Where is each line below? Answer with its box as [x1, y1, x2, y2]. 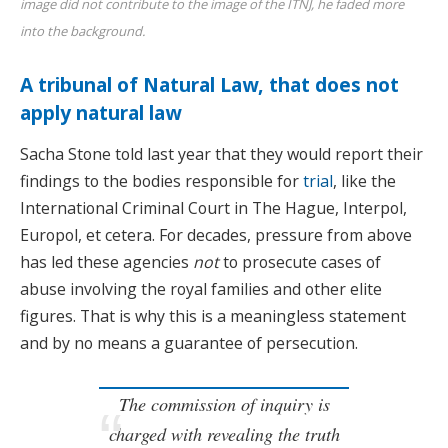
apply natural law [20, 98, 181, 126]
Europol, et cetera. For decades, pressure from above [20, 223, 412, 246]
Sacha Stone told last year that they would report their [20, 142, 423, 165]
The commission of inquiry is [118, 391, 330, 416]
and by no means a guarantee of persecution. [20, 331, 358, 354]
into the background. [20, 22, 145, 41]
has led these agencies [20, 250, 193, 273]
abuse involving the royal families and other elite [20, 277, 382, 300]
